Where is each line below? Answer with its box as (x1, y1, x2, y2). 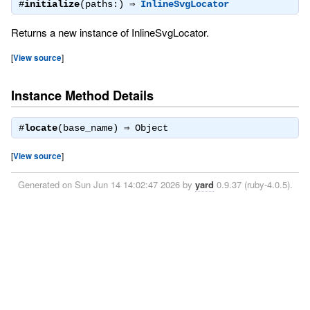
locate (24, 122, 57, 134)
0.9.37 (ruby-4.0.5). (213, 177, 293, 191)
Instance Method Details (10, 86, 154, 105)
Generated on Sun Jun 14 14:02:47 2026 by (17, 177, 195, 191)
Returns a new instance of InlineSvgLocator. (10, 25, 209, 40)
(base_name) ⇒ (57, 122, 135, 134)
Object (134, 122, 168, 134)
